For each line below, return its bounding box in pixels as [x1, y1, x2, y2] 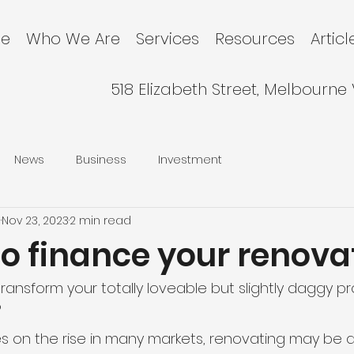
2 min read [70, 212, 131, 228]
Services [136, 28, 199, 50]
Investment [158, 151, 222, 168]
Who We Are [26, 28, 120, 50]
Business [76, 151, 126, 168]
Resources [215, 28, 295, 50]
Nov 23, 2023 [2, 212, 69, 228]
